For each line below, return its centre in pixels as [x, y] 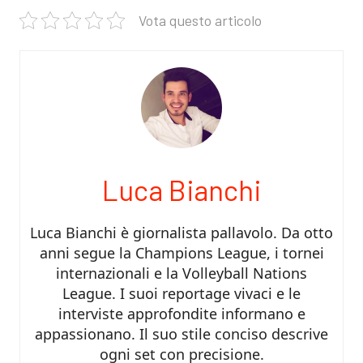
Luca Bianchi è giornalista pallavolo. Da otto [181, 233]
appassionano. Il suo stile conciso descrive [181, 334]
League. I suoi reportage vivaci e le [181, 293]
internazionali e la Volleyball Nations [181, 273]
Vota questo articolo [200, 20]
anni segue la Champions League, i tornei [181, 253]
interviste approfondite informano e [181, 314]
